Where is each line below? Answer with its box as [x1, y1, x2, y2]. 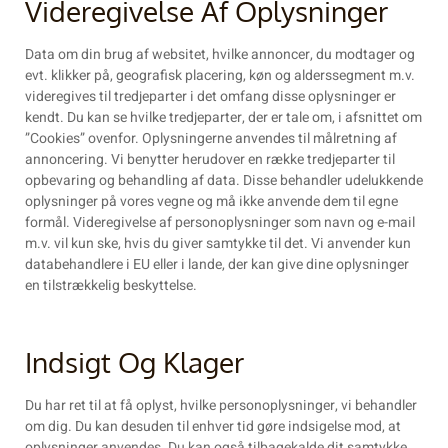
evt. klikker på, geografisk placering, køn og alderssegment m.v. [25, 65, 415, 87]
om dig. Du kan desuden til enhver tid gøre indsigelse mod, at [25, 416, 401, 438]
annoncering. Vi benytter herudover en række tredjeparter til [25, 149, 395, 171]
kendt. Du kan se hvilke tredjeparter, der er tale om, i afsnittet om [25, 107, 422, 129]
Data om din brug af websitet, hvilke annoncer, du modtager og [25, 44, 415, 66]
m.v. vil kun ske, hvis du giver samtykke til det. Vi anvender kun [25, 233, 411, 255]
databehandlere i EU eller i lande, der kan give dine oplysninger [25, 254, 409, 276]
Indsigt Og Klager [25, 344, 244, 381]
